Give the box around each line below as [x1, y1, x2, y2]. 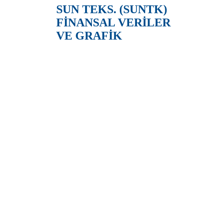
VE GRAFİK [56, 29, 122, 43]
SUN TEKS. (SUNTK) [56, 3, 167, 16]
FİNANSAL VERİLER [56, 16, 171, 29]
